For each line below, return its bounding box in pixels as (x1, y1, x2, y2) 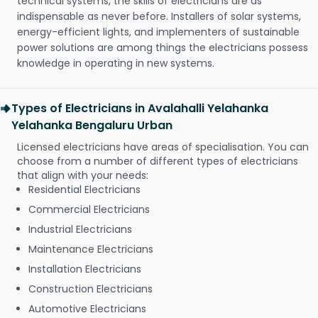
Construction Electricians (28, 282, 153, 297)
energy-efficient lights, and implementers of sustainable (17, 25, 300, 40)
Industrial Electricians (28, 222, 132, 237)
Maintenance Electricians (28, 242, 153, 257)
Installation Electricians (28, 262, 141, 277)
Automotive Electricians (28, 302, 146, 317)
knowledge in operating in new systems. (17, 56, 214, 71)
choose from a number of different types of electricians (17, 154, 298, 169)
